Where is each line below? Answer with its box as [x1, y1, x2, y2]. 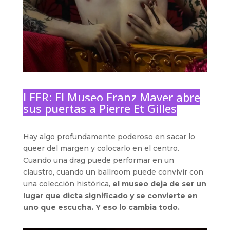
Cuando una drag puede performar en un [23, 155, 174, 165]
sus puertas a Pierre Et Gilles [23, 100, 177, 116]
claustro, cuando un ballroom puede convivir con [23, 167, 203, 177]
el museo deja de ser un [112, 179, 206, 188]
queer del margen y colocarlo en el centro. [23, 143, 179, 153]
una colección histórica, [23, 179, 112, 188]
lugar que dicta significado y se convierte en [23, 190, 198, 200]
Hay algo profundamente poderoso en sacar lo [23, 131, 195, 141]
